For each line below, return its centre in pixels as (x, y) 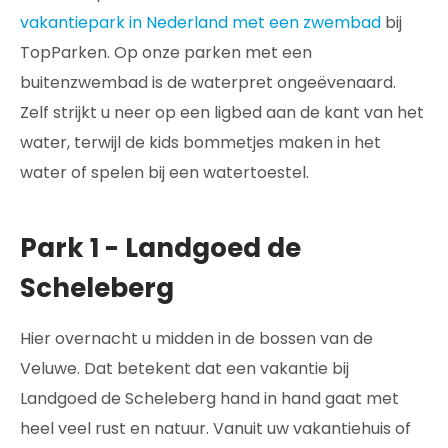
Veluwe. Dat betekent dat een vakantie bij (184, 368)
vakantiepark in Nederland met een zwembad (200, 22)
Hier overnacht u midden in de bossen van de (196, 338)
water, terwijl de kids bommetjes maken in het (200, 142)
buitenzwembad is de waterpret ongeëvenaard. (208, 82)
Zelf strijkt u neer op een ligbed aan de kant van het (222, 112)
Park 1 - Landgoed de (160, 248)
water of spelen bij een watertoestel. (164, 172)
